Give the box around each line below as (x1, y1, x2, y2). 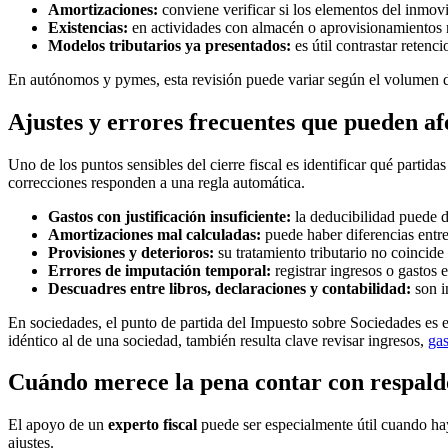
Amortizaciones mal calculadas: (48, 225, 261, 243)
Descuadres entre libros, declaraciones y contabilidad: (48, 279, 411, 297)
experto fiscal (108, 416, 197, 434)
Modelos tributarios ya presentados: (48, 36, 291, 54)
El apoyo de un (8, 416, 108, 434)
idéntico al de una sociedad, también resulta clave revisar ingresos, (8, 331, 428, 349)
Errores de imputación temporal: (48, 261, 271, 279)
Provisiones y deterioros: (48, 243, 214, 261)
